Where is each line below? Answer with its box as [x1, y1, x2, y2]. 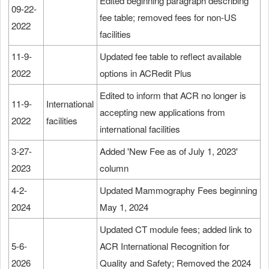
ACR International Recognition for [100, 239, 229, 252]
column [100, 161, 128, 174]
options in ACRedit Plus [100, 66, 194, 79]
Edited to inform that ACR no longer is [100, 88, 246, 101]
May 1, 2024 [100, 200, 148, 213]
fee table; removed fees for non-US [100, 10, 237, 23]
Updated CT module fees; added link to [100, 222, 252, 235]
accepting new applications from [100, 105, 225, 118]
